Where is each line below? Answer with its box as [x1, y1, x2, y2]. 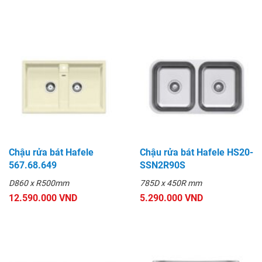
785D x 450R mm [140, 178, 202, 188]
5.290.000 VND [140, 192, 203, 204]
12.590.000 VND [9, 192, 77, 204]
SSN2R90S [140, 159, 185, 171]
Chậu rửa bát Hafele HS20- [140, 146, 253, 158]
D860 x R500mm [9, 178, 69, 188]
